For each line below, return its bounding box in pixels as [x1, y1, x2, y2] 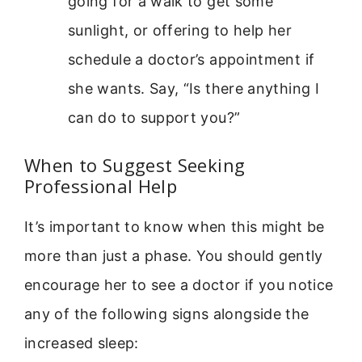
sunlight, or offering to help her [68, 22, 292, 40]
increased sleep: [24, 335, 139, 352]
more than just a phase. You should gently [24, 247, 323, 265]
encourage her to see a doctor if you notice [24, 276, 334, 294]
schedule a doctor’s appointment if [68, 51, 315, 69]
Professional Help [24, 174, 178, 199]
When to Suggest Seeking [24, 153, 246, 178]
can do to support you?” [68, 109, 241, 127]
